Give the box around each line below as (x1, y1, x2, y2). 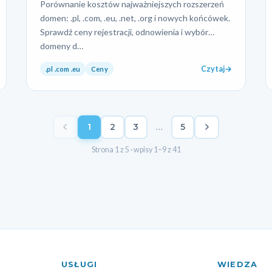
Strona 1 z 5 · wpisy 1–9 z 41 (91, 144, 181, 154)
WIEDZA (211, 259, 258, 269)
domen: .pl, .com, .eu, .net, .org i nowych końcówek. (40, 12, 231, 23)
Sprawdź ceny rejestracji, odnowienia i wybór (40, 26, 209, 37)
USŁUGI (61, 259, 98, 269)
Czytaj (200, 64, 225, 74)
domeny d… (40, 40, 84, 51)
